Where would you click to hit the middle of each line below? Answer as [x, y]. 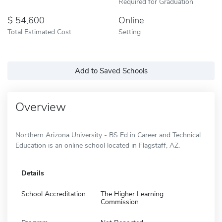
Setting [130, 31]
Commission [120, 202]
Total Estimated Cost [39, 31]
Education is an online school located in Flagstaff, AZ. [98, 145]
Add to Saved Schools [111, 71]
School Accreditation [54, 194]
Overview [41, 107]
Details [33, 173]
